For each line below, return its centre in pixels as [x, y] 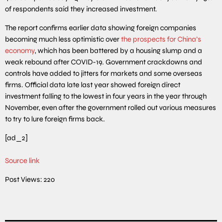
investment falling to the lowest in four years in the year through [106, 96]
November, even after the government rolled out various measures [111, 107]
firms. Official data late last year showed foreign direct [93, 84]
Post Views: [24, 179]
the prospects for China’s [161, 39]
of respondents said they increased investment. [81, 9]
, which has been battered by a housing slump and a [118, 50]
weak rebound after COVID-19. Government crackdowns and [104, 62]
